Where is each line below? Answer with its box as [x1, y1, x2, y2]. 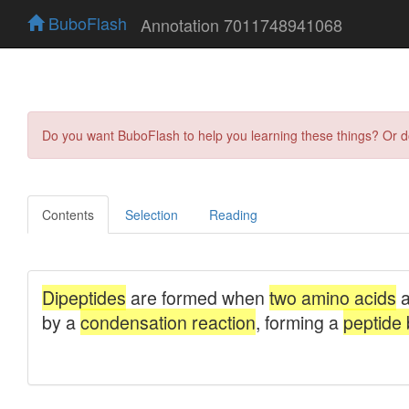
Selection [125, 204, 178, 224]
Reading [209, 204, 257, 224]
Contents [42, 204, 94, 224]
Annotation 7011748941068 [141, 12, 342, 37]
